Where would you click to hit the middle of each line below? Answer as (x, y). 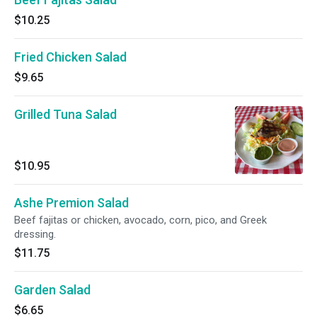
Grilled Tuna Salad (65, 114)
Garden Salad (52, 290)
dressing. (35, 234)
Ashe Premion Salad (71, 203)
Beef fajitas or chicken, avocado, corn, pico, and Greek (140, 220)
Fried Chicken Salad (70, 57)
